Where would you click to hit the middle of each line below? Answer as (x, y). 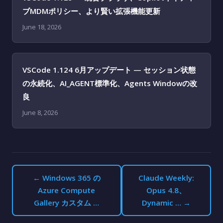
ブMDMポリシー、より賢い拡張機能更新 (91, 11)
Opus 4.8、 (166, 190)
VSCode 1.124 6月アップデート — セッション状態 (109, 70)
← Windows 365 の (66, 178)
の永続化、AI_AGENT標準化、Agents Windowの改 (110, 83)
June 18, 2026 (42, 27)
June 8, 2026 (40, 112)
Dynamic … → (166, 203)
